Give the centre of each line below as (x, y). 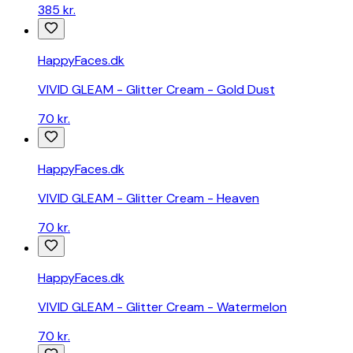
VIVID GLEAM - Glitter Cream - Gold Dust (156, 90)
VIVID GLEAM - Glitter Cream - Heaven (149, 199)
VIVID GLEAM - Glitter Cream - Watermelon (162, 307)
